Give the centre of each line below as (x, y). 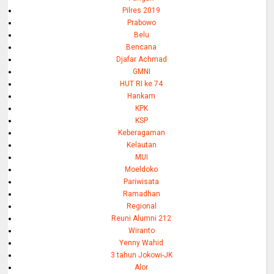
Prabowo (141, 22)
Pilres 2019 (142, 10)
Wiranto (141, 230)
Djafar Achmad (141, 59)
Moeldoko (142, 169)
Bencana (142, 47)
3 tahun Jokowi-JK (141, 255)
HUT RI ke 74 (142, 83)
